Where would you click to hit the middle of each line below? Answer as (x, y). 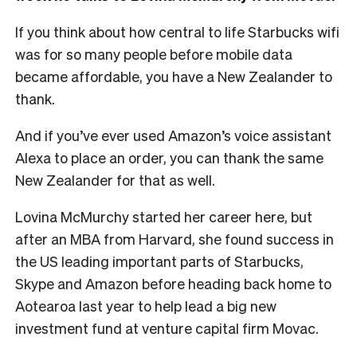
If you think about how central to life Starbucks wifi (177, 31)
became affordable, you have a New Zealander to (174, 76)
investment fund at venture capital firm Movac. (169, 328)
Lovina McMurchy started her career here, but (164, 216)
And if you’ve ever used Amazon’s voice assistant (173, 135)
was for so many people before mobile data (154, 53)
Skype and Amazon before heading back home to (173, 283)
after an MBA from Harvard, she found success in (175, 238)
